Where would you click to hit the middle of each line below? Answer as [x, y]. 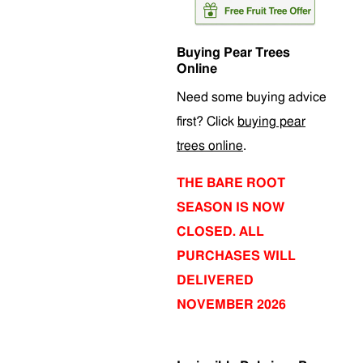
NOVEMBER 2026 [231, 305]
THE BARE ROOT [231, 183]
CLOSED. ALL [220, 232]
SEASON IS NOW [231, 207]
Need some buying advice [252, 97]
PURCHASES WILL [236, 256]
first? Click [207, 122]
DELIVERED [215, 280]
